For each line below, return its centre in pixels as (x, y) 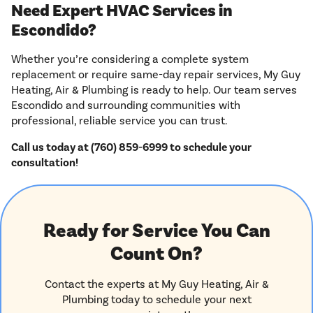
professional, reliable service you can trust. (119, 121)
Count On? (156, 254)
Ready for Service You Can (156, 231)
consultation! (45, 163)
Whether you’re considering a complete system (130, 59)
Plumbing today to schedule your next (156, 300)
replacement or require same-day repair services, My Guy (156, 75)
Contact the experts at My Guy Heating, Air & (156, 284)
